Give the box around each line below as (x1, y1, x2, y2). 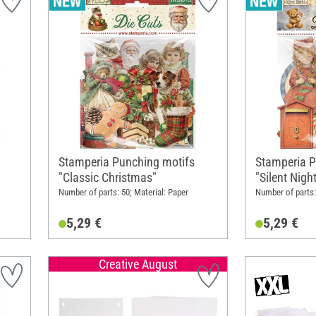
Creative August (98, 256, 177, 272)
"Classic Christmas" (58, 169, 157, 185)
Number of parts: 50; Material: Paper (58, 187, 188, 198)
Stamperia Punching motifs (58, 154, 195, 169)
